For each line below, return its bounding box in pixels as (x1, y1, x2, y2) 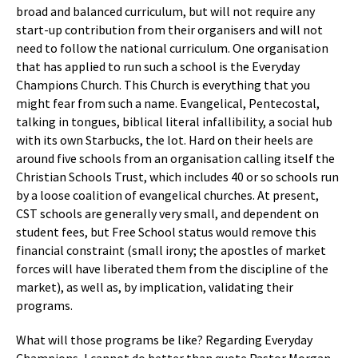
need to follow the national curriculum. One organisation (16, 40, 328, 56)
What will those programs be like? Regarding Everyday (16, 332, 312, 348)
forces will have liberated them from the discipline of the (16, 261, 328, 276)
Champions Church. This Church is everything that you (16, 77, 310, 93)
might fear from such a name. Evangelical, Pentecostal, (16, 95, 320, 111)
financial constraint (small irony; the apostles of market (16, 242, 326, 258)
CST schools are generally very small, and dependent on (16, 205, 319, 221)
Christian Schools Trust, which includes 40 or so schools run (16, 169, 339, 185)
